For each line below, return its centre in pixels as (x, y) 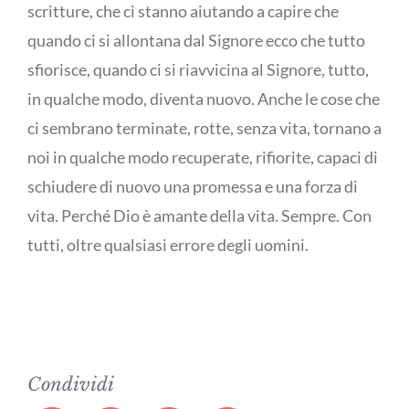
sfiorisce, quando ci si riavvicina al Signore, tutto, (198, 69)
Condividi (71, 384)
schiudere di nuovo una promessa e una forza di (193, 186)
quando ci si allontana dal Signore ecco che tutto (196, 40)
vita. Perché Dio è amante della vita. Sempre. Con (199, 215)
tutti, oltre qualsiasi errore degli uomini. (168, 245)
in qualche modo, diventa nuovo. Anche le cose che (204, 99)
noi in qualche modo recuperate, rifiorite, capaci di (203, 157)
